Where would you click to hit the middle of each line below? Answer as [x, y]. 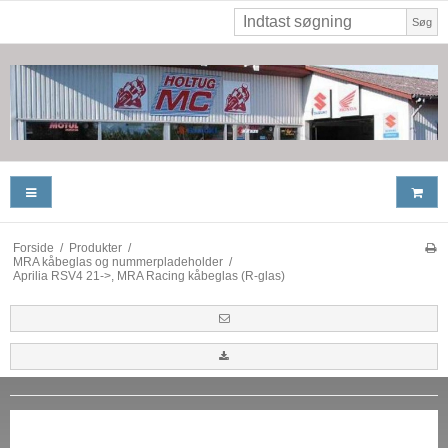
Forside [33, 247]
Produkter [95, 247]
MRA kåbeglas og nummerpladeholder [117, 261]
